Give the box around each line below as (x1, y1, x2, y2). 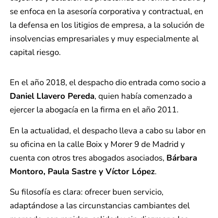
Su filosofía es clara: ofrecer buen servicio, (10, 186, 163, 198)
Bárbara (166, 152, 197, 163)
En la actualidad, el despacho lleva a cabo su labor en (10, 125, 206, 136)
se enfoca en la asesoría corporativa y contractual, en (10, 5, 203, 17)
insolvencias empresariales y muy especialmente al (10, 33, 199, 44)
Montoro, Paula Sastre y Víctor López (10, 165, 155, 177)
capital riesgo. (10, 46, 61, 58)
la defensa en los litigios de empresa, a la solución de (10, 19, 204, 31)
